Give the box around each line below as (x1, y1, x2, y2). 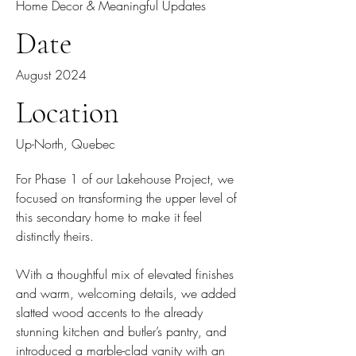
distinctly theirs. (16, 226, 94, 245)
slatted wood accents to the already (16, 303, 203, 321)
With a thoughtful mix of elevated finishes (16, 265, 234, 283)
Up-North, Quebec (16, 134, 115, 153)
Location (16, 94, 119, 131)
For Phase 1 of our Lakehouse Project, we (16, 169, 234, 188)
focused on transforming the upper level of (16, 188, 237, 207)
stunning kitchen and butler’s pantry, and (16, 322, 226, 340)
